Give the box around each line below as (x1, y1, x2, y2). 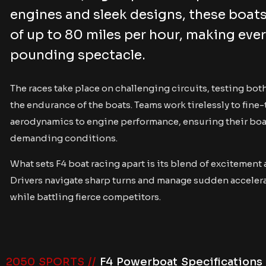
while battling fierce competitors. (10, 191, 161, 202)
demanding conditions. (10, 132, 118, 144)
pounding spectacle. (10, 47, 145, 63)
